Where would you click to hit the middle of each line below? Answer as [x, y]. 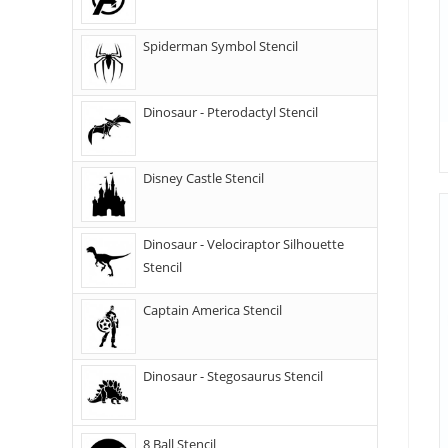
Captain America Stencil [212, 310]
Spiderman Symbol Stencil [220, 46]
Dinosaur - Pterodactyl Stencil [230, 112]
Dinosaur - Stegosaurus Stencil [233, 376]
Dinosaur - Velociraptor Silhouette [243, 244]
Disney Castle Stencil [203, 178]
